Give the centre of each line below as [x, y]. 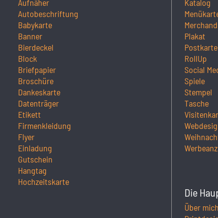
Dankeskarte [39, 92]
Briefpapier [37, 69]
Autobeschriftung [48, 13]
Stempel [199, 92]
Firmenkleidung [45, 125]
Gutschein [35, 159]
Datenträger [38, 103]
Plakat [195, 36]
